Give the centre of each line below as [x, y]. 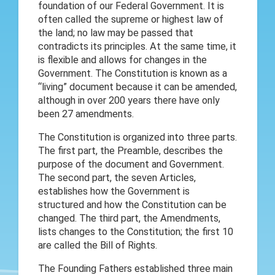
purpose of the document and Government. [131, 164]
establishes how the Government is [114, 191]
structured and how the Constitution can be [132, 204]
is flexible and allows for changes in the [122, 60]
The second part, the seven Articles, [117, 177]
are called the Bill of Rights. [97, 245]
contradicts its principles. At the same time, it [137, 46]
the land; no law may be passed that [115, 33]
